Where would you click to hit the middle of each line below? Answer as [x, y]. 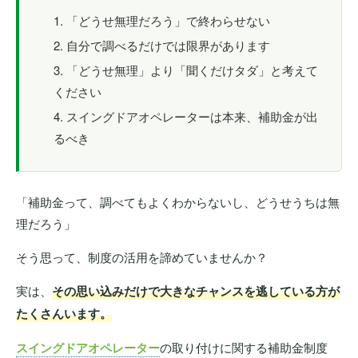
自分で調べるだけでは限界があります [168, 46]
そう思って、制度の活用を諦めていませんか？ [142, 257]
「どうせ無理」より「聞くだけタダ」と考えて [192, 70]
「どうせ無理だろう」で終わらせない [168, 21]
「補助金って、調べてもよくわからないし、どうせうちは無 [178, 202]
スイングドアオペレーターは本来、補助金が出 [192, 117]
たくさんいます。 [64, 314]
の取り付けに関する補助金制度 [244, 348]
